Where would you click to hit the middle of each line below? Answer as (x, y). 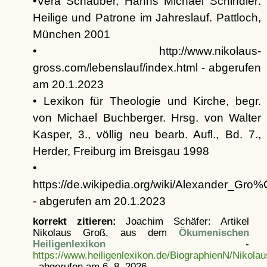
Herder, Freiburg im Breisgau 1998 (121, 151)
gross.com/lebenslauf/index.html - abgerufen (147, 67)
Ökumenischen (214, 232)
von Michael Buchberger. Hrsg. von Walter (147, 117)
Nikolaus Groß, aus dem (105, 232)
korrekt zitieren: (74, 221)
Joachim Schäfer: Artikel (182, 221)
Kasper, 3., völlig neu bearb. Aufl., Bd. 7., (147, 134)
